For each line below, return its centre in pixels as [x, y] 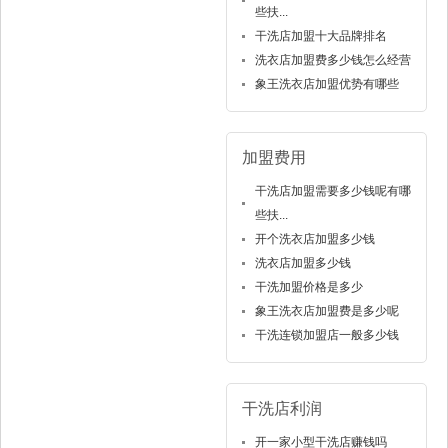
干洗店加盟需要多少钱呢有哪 [332, 190]
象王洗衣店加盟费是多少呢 [326, 310]
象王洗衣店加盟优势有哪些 [326, 83]
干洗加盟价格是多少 [308, 286]
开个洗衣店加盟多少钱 [314, 238]
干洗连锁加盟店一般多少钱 [326, 334]
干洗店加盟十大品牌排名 [320, 35]
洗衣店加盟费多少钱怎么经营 [332, 59]
